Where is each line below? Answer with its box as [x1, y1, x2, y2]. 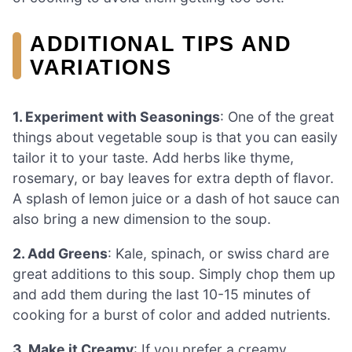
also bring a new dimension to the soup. [13, 211, 271, 228]
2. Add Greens [13, 245, 108, 262]
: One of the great [220, 108, 334, 126]
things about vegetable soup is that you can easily [13, 129, 338, 146]
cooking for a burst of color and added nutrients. [13, 306, 331, 324]
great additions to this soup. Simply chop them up [13, 266, 335, 283]
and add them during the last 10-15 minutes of [13, 286, 310, 303]
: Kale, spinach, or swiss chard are [108, 245, 329, 262]
